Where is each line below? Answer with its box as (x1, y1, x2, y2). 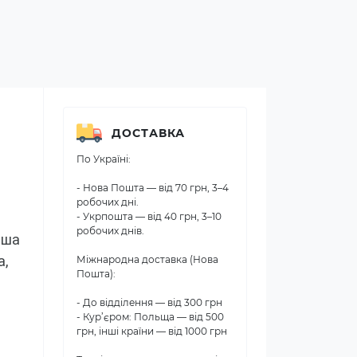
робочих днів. (76, 225, 144, 237)
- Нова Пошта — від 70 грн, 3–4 (76, 182, 229, 194)
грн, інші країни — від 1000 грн (76, 325, 227, 337)
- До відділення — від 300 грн (76, 296, 222, 308)
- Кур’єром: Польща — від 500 (76, 311, 224, 323)
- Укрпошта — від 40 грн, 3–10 (76, 210, 222, 222)
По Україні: (76, 153, 131, 165)
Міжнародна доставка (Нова (76, 253, 218, 265)
